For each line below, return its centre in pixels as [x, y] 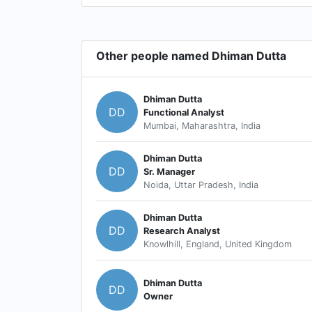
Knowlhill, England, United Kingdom [218, 244]
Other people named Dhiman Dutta [191, 56]
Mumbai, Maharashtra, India [202, 125]
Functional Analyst [184, 112]
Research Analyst [182, 231]
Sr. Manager [169, 171]
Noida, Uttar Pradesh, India [201, 185]
